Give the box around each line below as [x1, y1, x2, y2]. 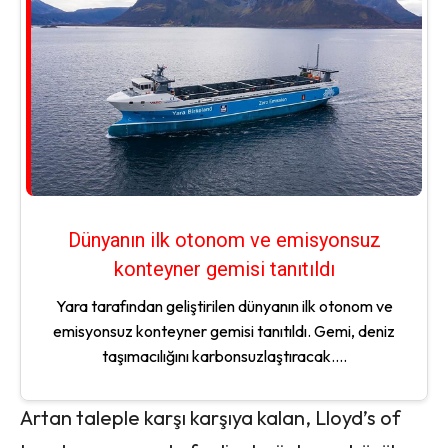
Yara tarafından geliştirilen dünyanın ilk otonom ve [55, 296, 393, 317]
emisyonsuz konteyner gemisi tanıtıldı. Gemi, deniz [53, 321, 395, 342]
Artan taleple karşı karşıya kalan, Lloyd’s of [20, 405, 401, 431]
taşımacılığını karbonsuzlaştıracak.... [101, 346, 347, 367]
